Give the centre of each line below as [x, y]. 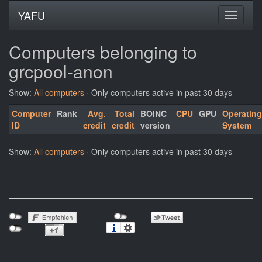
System [237, 125]
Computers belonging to [103, 52]
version [155, 125]
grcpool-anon [61, 71]
